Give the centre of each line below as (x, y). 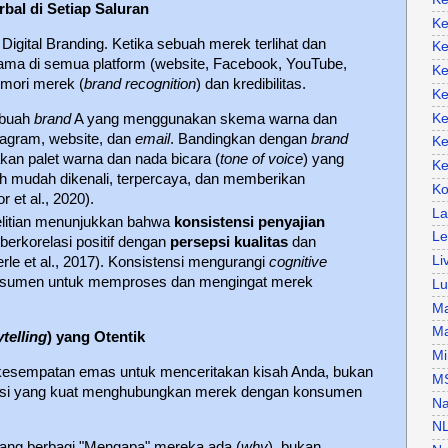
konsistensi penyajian (250, 222)
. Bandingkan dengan (241, 138)
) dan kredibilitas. (251, 83)
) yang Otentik (96, 337)
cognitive (298, 262)
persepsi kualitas (229, 242)
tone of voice (262, 158)
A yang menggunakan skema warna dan (204, 118)
